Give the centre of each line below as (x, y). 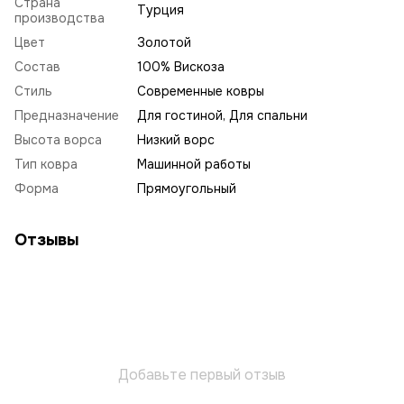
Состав (37, 66)
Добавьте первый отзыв (202, 374)
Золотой (164, 42)
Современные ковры (201, 91)
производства (60, 18)
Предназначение (67, 115)
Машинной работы (194, 164)
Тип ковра (46, 164)
